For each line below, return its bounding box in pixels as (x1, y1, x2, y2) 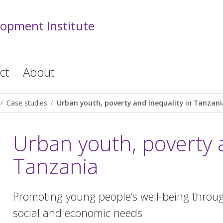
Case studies (6, 98, 47, 108)
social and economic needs (13, 205, 142, 220)
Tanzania (13, 152, 98, 180)
